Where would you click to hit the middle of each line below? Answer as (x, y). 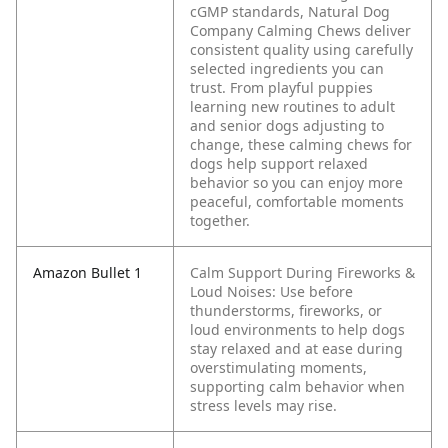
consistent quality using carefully (301, 50)
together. (220, 221)
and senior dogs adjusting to (287, 126)
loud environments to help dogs (297, 330)
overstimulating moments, (278, 368)
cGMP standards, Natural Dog (290, 12)
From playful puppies (301, 88)
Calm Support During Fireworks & (302, 273)
